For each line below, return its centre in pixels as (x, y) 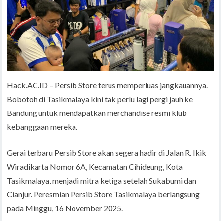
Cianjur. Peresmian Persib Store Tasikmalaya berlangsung (104, 194)
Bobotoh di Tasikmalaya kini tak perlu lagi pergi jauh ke (100, 99)
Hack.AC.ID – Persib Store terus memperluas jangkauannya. (108, 85)
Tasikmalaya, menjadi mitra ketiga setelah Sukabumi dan (102, 181)
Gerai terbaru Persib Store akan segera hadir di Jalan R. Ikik (107, 153)
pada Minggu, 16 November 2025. (65, 208)
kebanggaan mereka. (42, 127)
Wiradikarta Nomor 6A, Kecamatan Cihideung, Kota (95, 167)
